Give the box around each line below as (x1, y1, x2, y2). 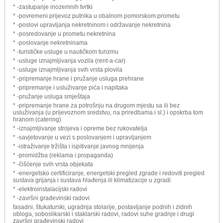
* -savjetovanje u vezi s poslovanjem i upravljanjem (13, 133, 151, 141)
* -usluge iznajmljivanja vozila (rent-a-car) (13, 57, 125, 64)
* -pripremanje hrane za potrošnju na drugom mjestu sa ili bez (13, 102, 180, 109)
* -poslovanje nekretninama (13, 39, 88, 46)
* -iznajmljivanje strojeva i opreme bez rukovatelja (13, 124, 147, 132)
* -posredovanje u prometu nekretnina (13, 30, 115, 37)
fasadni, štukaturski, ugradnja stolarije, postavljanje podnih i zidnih (13, 203, 192, 211)
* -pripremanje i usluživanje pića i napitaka (13, 84, 128, 91)
